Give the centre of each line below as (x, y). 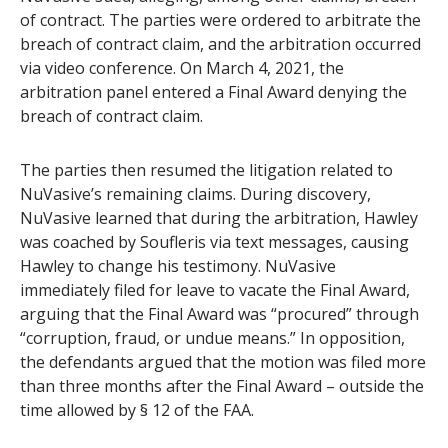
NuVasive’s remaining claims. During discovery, (195, 194)
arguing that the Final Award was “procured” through (219, 314)
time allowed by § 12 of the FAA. (139, 410)
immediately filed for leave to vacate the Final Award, (215, 290)
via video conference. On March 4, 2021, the (182, 68)
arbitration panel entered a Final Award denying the (213, 92)
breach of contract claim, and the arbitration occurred (220, 44)
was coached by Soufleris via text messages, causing (214, 242)
